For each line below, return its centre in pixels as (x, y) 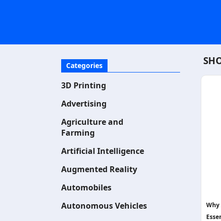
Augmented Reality (99, 169)
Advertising (84, 104)
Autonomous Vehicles (104, 206)
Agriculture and (92, 122)
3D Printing (84, 85)
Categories (84, 65)
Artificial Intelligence (103, 151)
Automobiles (86, 187)
